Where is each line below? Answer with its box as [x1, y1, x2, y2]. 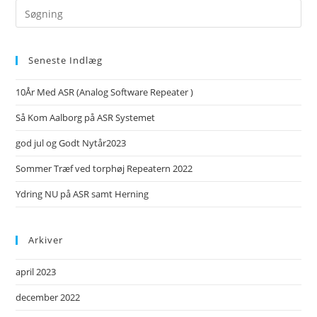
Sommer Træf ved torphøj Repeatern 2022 [16, 162, 193, 175]
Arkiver [28, 234, 64, 246]
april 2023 [16, 265, 57, 278]
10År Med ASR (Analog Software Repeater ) [16, 86, 194, 98]
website [15, 36, 52, 50]
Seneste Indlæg [28, 54, 103, 67]
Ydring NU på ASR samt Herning [16, 188, 149, 200]
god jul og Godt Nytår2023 [16, 137, 127, 149]
